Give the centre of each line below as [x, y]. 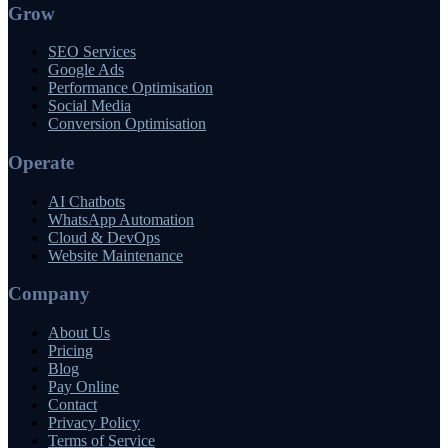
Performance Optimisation [130, 88]
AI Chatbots [86, 201]
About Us [79, 333]
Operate [41, 162]
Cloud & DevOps [104, 237]
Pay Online [83, 387]
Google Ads [86, 70]
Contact [72, 405]
